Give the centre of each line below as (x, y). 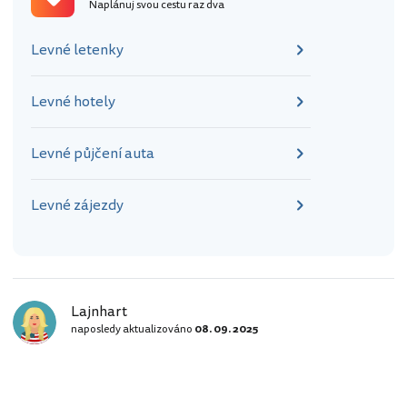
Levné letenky (77, 50)
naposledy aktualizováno (133, 330)
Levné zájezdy (77, 206)
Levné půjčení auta (93, 154)
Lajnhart (99, 312)
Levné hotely (73, 102)
